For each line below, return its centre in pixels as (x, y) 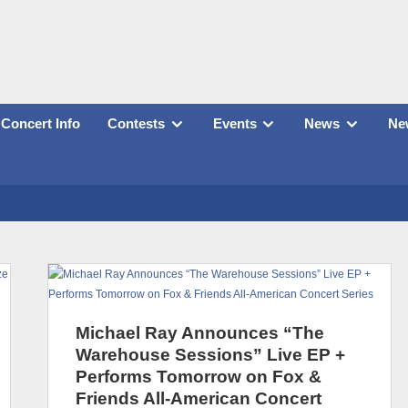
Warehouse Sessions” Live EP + (210, 354)
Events (235, 124)
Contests (136, 124)
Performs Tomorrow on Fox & (199, 376)
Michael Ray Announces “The (200, 332)
